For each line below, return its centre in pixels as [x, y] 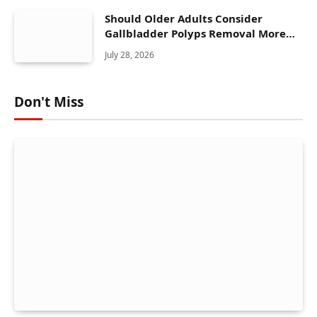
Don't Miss [49, 102]
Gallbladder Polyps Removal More [195, 34]
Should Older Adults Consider [184, 19]
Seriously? [132, 48]
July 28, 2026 [129, 55]
